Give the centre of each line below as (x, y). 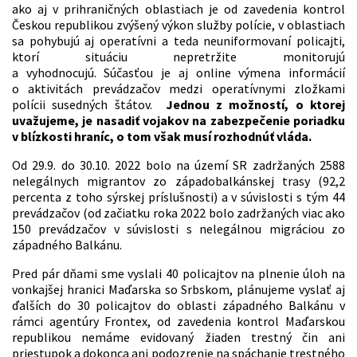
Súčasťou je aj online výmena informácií (225, 73)
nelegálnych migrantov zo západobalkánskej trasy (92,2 (178, 181)
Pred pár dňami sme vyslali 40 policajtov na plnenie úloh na (178, 274)
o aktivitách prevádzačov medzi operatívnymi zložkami (178, 89)
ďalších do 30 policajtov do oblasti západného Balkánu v (178, 306)
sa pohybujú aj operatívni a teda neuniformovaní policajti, (178, 41)
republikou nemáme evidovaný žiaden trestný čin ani (178, 337)
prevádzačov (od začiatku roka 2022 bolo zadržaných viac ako (178, 213)
